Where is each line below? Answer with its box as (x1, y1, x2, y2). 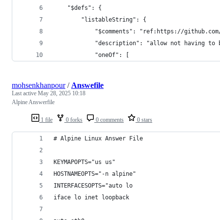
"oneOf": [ (54, 51, 129, 58)
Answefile (71, 81, 104, 89)
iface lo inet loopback (54, 193, 129, 201)
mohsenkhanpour (12, 81, 65, 89)
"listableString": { (54, 16, 146, 23)
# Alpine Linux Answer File (54, 135, 143, 142)
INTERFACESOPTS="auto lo (54, 182, 133, 189)
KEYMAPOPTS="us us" (54, 158, 115, 165)
